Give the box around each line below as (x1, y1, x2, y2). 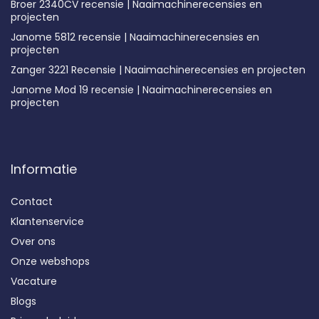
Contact (11, 194, 53, 209)
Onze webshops (11, 253, 90, 268)
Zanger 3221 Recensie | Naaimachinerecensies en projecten (11, 62, 305, 77)
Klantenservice (11, 214, 84, 229)
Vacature (11, 273, 57, 288)
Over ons (11, 234, 56, 249)
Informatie (11, 159, 77, 178)
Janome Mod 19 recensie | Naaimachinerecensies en (11, 82, 272, 97)
